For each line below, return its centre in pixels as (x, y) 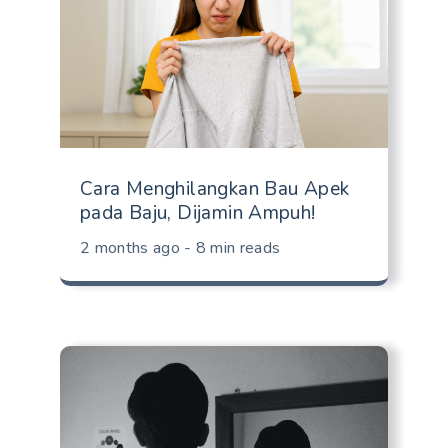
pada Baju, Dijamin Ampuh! (198, 213)
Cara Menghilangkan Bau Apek (215, 189)
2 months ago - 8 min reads (180, 248)
